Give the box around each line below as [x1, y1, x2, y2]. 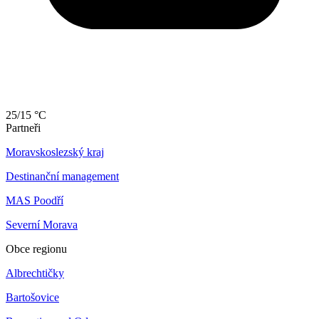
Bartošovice [6, 291, 59, 303]
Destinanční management [6, 169, 119, 182]
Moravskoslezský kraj [6, 145, 104, 158]
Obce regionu [6, 242, 67, 255]
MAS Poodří [6, 194, 63, 206]
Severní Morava [6, 218, 78, 231]
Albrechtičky [6, 266, 64, 279]
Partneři [6, 121, 41, 134]
